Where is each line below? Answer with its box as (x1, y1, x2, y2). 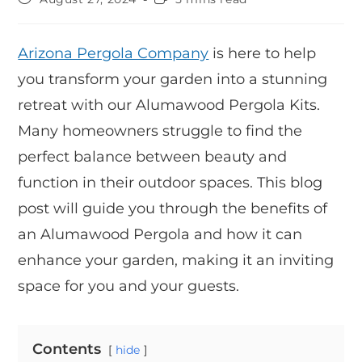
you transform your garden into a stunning (18, 69, 328, 88)
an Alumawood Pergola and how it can (18, 225, 303, 243)
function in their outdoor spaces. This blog (18, 173, 323, 192)
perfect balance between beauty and (18, 147, 288, 166)
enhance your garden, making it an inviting (18, 250, 335, 269)
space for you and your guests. (18, 276, 240, 295)
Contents (32, 339, 102, 358)
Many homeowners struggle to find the (18, 121, 303, 140)
